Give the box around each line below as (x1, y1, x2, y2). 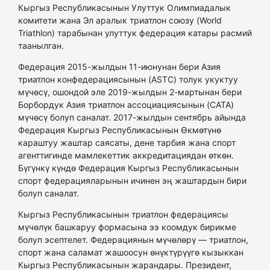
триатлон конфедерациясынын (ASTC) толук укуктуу (18, 74, 238, 84)
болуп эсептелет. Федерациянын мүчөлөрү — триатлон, (18, 234, 248, 245)
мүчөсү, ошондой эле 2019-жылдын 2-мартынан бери (18, 86, 242, 97)
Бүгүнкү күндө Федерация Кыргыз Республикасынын (18, 162, 239, 173)
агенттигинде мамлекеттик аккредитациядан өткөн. (18, 149, 234, 160)
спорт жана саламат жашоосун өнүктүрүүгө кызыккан (18, 246, 243, 257)
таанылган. (18, 40, 64, 51)
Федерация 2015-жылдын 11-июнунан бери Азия (18, 61, 221, 72)
